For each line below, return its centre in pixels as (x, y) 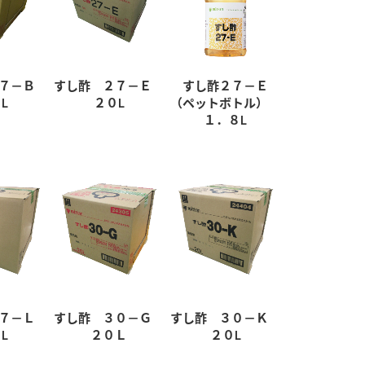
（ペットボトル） (226, 103)
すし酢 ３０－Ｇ (109, 318)
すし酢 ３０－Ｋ (226, 318)
